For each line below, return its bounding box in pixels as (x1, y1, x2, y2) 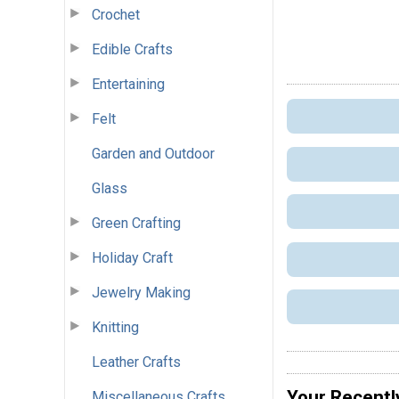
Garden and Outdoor (92, 144, 215, 162)
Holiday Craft (92, 248, 173, 266)
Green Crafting (92, 214, 181, 232)
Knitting (92, 318, 139, 336)
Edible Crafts (92, 40, 173, 58)
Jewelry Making (92, 283, 191, 301)
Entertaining (92, 75, 165, 93)
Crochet (92, 5, 140, 23)
